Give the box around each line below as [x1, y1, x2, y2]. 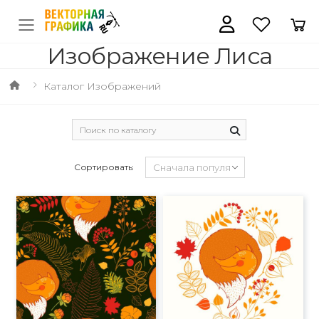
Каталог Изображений [43, 80, 161, 93]
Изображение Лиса [46, 42, 273, 70]
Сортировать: [73, 162, 135, 172]
